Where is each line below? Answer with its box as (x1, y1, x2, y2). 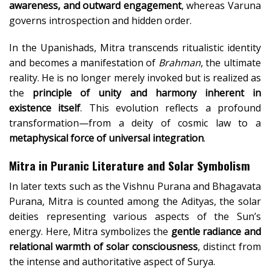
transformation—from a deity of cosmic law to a (9, 116, 261, 130)
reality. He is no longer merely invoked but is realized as (9, 71, 261, 85)
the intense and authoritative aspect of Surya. (9, 254, 215, 268)
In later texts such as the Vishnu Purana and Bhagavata (9, 179, 261, 193)
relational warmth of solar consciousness (9, 239, 198, 253)
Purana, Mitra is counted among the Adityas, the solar (9, 194, 261, 208)
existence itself (9, 101, 81, 115)
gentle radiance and (171, 224, 262, 238)
